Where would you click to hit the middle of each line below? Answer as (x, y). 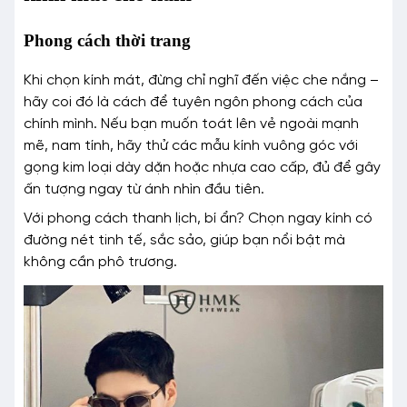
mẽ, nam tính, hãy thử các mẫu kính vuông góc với (191, 146)
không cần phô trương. (100, 263)
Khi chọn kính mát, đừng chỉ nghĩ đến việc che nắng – (201, 81)
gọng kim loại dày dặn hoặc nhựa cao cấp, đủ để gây (202, 168)
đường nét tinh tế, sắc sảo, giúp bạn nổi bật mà (184, 241)
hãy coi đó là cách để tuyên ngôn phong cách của (193, 103)
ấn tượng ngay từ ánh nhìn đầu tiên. (144, 190)
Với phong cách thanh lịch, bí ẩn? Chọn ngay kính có (198, 219)
